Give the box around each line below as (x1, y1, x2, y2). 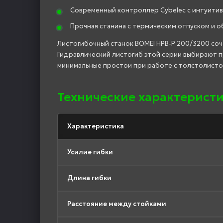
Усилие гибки (67, 147, 113, 156)
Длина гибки (67, 173, 111, 182)
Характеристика (67, 121, 124, 130)
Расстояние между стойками (67, 199, 166, 208)
